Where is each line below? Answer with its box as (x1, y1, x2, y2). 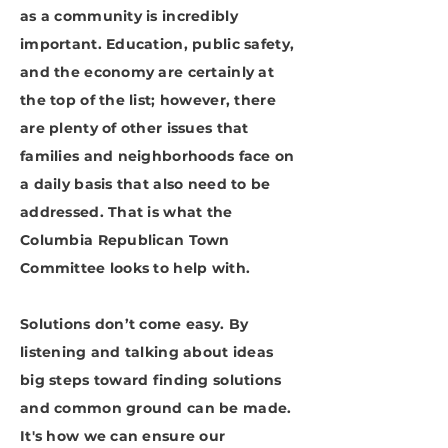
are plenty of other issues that (20, 119, 249, 137)
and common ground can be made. (20, 399, 292, 417)
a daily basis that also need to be (20, 175, 271, 193)
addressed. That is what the (20, 203, 233, 221)
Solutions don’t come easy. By (20, 315, 249, 333)
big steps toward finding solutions (20, 371, 282, 389)
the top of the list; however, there (20, 91, 276, 109)
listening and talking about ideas (20, 343, 274, 361)
